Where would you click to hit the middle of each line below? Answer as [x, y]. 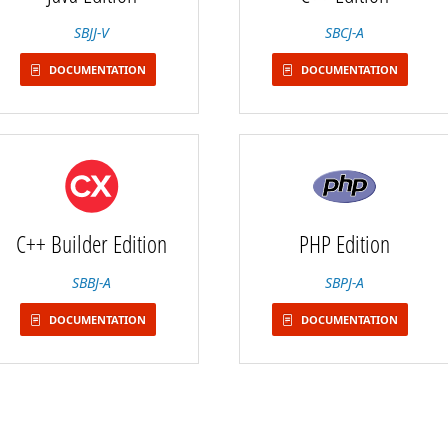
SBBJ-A [92, 282]
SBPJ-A [344, 282]
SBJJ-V [92, 32]
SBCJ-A [344, 32]
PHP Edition [344, 243]
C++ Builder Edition [92, 243]
